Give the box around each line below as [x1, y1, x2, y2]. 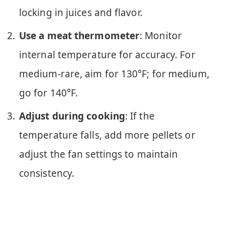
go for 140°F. [19, 86, 78, 100]
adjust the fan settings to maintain [19, 148, 178, 161]
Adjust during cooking [19, 109, 125, 123]
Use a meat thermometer [19, 29, 140, 43]
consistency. [19, 167, 75, 180]
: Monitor [140, 29, 182, 43]
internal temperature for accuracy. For [19, 48, 195, 62]
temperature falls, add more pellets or [19, 129, 195, 142]
